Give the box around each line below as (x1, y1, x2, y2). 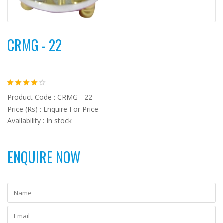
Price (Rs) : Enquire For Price (7, 104, 98, 113)
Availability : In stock (7, 116, 72, 125)
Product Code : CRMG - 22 (7, 92, 92, 102)
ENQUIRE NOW (7, 147, 80, 167)
